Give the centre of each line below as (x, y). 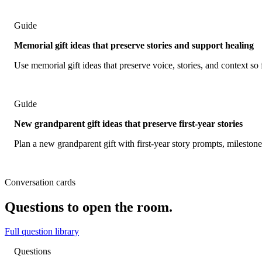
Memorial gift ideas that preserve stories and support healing (134, 45)
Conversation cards (40, 182)
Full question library (42, 232)
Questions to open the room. (89, 207)
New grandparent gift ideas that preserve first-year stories (128, 123)
